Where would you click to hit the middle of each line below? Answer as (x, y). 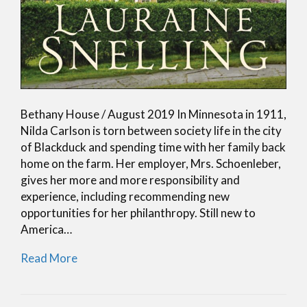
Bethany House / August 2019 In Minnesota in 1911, (153, 114)
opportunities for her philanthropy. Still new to (138, 212)
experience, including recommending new (125, 196)
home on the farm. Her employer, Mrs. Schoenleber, (151, 163)
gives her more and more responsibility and (130, 180)
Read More (49, 258)
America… (46, 229)
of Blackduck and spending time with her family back (153, 147)
